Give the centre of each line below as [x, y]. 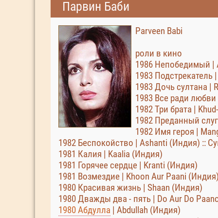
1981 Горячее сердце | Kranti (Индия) [128, 165]
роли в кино [159, 53]
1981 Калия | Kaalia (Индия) [110, 154]
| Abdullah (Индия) [145, 210]
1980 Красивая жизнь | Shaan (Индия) [130, 188]
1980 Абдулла [84, 210]
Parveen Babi [159, 31]
